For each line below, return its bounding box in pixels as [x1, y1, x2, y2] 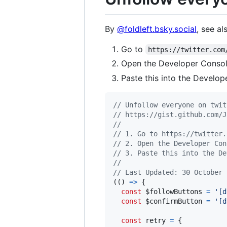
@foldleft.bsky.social [117, 23, 197, 34]
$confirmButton [145, 197, 202, 205]
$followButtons [145, 187, 202, 196]
